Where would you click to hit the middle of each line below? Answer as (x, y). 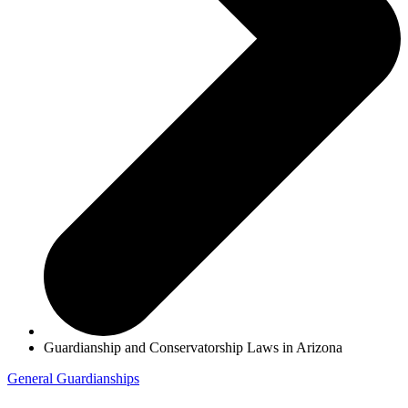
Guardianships (98, 379)
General (32, 379)
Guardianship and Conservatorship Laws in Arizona (193, 348)
